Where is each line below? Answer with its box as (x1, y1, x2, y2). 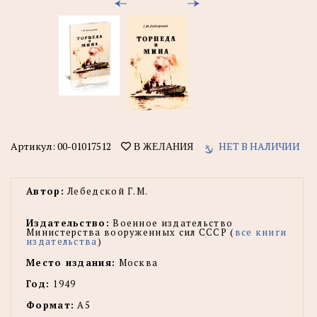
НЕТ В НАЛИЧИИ (219, 139, 300, 153)
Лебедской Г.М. (64, 184, 149, 197)
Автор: (26, 184, 64, 197)
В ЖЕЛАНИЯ (131, 141, 193, 151)
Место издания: (26, 255, 116, 269)
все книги (234, 225, 287, 238)
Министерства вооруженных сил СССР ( (26, 225, 235, 238)
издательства (26, 234, 98, 248)
